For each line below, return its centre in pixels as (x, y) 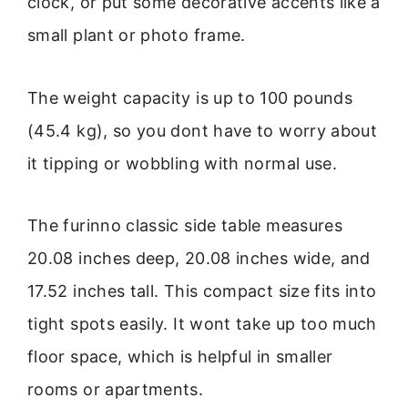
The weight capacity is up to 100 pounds (190, 97)
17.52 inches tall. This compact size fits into (202, 291)
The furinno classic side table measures (185, 226)
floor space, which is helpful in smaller (180, 357)
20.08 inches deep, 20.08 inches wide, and (199, 259)
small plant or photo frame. (137, 36)
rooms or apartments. (116, 390)
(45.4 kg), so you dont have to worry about (203, 130)
